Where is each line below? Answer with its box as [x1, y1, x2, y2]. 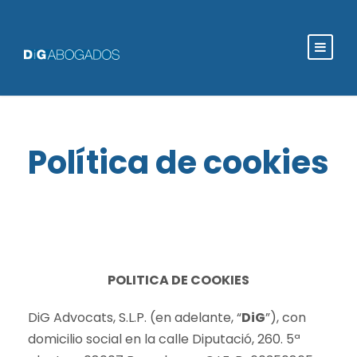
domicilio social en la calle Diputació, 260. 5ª [28, 330, 300, 348]
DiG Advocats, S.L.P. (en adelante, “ [28, 308, 241, 327]
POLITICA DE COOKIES [108, 271, 249, 289]
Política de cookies [28, 140, 329, 185]
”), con [265, 308, 306, 327]
